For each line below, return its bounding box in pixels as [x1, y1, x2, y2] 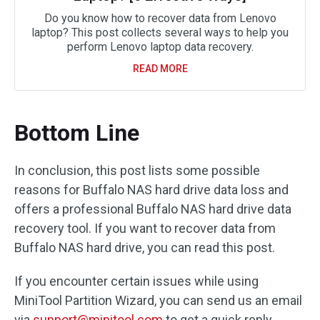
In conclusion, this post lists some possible [14, 162, 260, 178]
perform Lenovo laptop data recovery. [66, 39, 254, 54]
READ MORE [132, 62, 188, 74]
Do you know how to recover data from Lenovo [44, 11, 276, 25]
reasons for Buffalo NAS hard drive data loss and [14, 181, 289, 197]
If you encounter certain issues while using [14, 273, 259, 289]
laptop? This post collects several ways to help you [31, 25, 289, 39]
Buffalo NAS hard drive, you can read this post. [14, 239, 275, 255]
